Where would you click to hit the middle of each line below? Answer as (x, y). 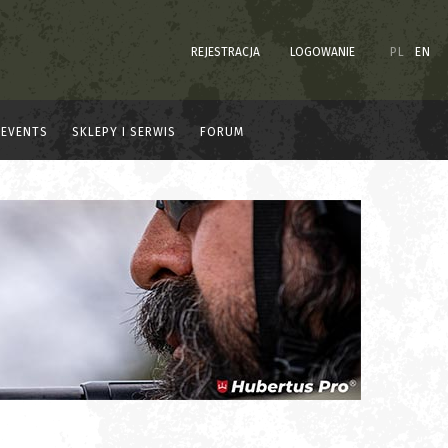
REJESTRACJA (225, 51)
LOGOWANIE (322, 51)
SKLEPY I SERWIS (124, 131)
